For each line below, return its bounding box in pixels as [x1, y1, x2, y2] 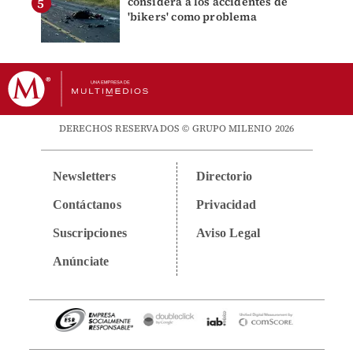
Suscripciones [52, 226, 128, 240]
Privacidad [196, 198, 256, 212]
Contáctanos [52, 198, 121, 212]
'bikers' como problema [127, 9, 257, 25]
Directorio [196, 169, 252, 184]
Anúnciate [52, 255, 110, 269]
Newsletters [52, 169, 116, 184]
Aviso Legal [196, 226, 261, 240]
